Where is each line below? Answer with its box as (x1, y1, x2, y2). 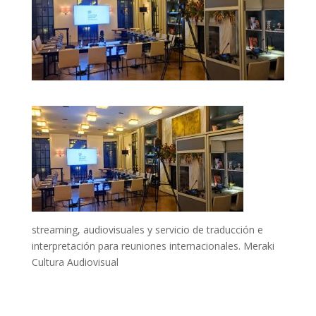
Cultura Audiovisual (31, 255, 119, 269)
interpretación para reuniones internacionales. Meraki (31, 239, 274, 253)
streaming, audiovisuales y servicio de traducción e (31, 223, 263, 237)
